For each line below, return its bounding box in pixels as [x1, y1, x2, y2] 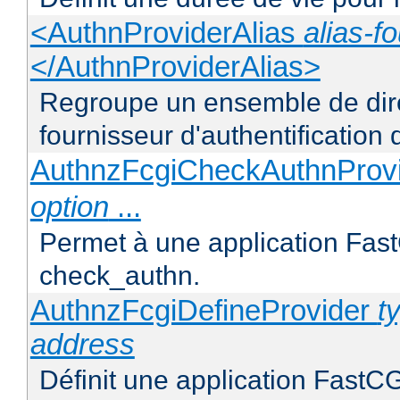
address [29, 328, 135, 362]
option [29, 190, 109, 224]
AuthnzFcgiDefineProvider [29, 294, 378, 328]
